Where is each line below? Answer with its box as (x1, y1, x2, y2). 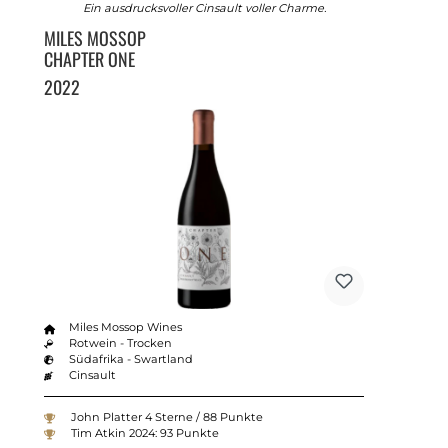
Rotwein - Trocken (69, 335, 173, 350)
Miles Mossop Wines (69, 319, 183, 334)
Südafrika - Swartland (69, 351, 194, 366)
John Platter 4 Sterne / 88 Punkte (70, 410, 263, 425)
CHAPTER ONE (43, 45, 135, 72)
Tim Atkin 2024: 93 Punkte (70, 426, 219, 441)
